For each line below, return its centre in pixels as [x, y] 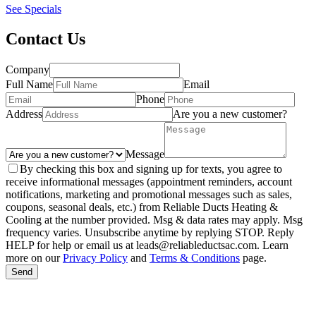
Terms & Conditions [195, 257]
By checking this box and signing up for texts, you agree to [151, 169]
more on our [34, 257]
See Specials [34, 9]
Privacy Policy [95, 257]
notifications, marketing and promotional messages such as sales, [149, 194]
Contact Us [45, 39]
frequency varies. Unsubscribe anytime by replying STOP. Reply [150, 232]
